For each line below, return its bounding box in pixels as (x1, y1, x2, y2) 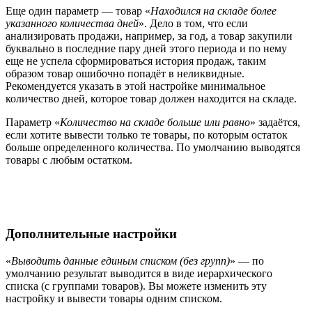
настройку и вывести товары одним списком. (6, 292, 222, 304)
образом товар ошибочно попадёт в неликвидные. (6, 67, 244, 79)
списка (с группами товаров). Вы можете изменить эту (6, 280, 267, 292)
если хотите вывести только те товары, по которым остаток (6, 128, 288, 141)
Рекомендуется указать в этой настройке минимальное (6, 79, 265, 92)
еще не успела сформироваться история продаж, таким (6, 54, 266, 67)
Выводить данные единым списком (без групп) (11, 255, 230, 267)
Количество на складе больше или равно (60, 116, 250, 128)
